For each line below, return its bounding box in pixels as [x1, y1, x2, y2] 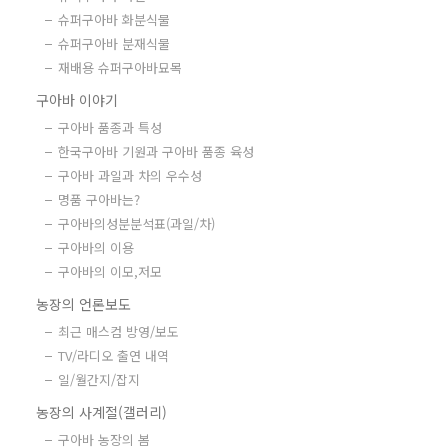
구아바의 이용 [58, 238, 134, 257]
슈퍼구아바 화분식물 [58, 10, 170, 29]
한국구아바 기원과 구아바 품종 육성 [58, 142, 254, 161]
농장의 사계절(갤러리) [36, 402, 167, 422]
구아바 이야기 [36, 90, 118, 110]
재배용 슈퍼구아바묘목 [58, 58, 182, 77]
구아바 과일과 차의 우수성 [58, 166, 202, 185]
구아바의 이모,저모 [58, 262, 162, 281]
